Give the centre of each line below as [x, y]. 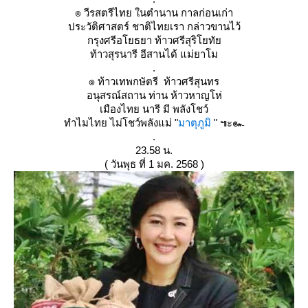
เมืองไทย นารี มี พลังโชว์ [154, 109]
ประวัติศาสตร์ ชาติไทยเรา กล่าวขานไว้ [154, 26]
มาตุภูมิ [195, 123]
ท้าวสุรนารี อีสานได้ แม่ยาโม [154, 54]
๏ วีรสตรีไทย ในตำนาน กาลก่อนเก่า [154, 13]
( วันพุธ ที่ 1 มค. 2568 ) [154, 164]
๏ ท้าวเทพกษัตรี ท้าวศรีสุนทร [154, 81]
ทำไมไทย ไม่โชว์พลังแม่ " [121, 123]
